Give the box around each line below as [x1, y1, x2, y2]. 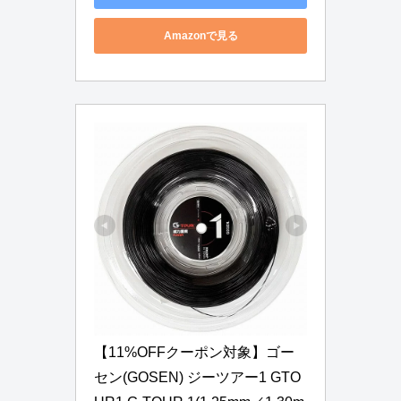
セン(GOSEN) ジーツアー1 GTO [94, 370, 301, 386]
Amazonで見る [163, 29, 238, 42]
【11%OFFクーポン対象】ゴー [94, 345, 294, 361]
